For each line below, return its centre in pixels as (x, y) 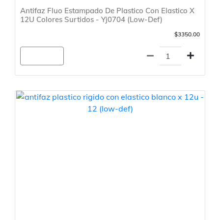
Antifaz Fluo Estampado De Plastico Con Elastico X (107, 11)
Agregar (42, 56)
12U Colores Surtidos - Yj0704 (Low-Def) (91, 20)
